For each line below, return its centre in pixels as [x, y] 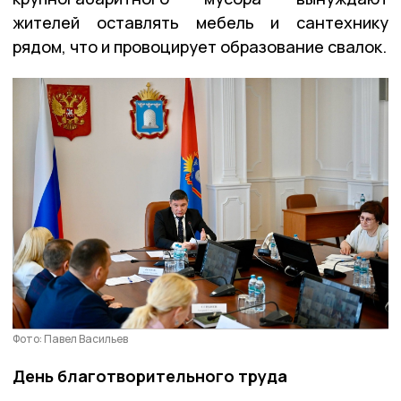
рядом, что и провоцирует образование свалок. [200, 46]
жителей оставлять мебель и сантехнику [200, 22]
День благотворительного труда [150, 376]
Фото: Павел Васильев [70, 339]
